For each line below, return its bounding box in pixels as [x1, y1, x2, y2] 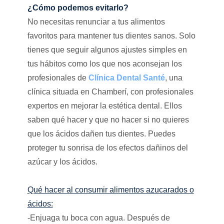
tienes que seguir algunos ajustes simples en [27, 45, 187, 54]
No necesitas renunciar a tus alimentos [27, 17, 165, 26]
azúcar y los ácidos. [27, 157, 97, 166]
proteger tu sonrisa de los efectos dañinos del [27, 143, 188, 152]
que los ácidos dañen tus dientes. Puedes [27, 129, 175, 138]
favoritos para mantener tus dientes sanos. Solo [27, 31, 195, 40]
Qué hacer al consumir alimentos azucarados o [27, 185, 194, 194]
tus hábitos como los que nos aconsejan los [27, 59, 182, 68]
